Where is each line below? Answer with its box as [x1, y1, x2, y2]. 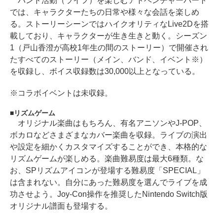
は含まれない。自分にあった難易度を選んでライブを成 [10, 178, 207, 186]
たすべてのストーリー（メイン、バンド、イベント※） [10, 55, 207, 64]
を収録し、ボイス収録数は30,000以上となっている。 [10, 67, 200, 75]
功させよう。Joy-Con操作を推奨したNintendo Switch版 [10, 189, 208, 198]
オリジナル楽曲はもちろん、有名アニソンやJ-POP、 [10, 118, 207, 127]
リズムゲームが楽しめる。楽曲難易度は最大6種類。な [10, 154, 204, 163]
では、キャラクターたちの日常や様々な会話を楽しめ [10, 7, 199, 16]
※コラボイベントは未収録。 [10, 88, 112, 97]
